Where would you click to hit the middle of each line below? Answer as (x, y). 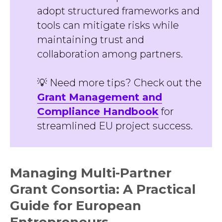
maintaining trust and (91, 40)
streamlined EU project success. (115, 126)
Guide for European (76, 206)
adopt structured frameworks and (118, 11)
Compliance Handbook (98, 111)
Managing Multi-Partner (91, 173)
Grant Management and (100, 97)
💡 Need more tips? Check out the (119, 83)
